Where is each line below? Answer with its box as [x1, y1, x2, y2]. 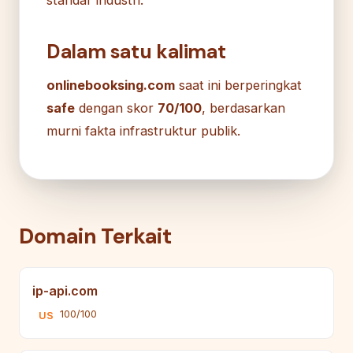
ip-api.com [32, 282, 98, 299]
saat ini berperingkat [175, 76, 302, 93]
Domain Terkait [19, 221, 172, 250]
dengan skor [75, 99, 158, 116]
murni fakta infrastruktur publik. [46, 122, 240, 139]
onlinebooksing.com [46, 76, 175, 93]
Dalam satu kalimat [46, 38, 226, 65]
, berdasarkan [202, 99, 285, 116]
